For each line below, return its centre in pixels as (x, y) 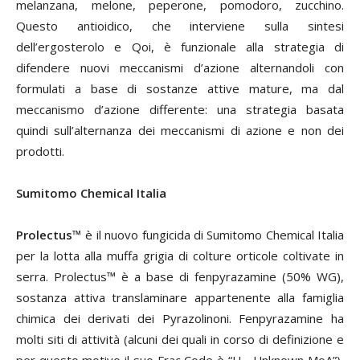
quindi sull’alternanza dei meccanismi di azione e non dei (180, 131)
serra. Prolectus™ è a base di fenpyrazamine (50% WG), (180, 277)
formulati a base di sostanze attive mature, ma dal (180, 89)
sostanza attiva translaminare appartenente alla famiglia (180, 298)
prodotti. (40, 151)
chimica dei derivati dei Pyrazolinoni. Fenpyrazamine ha (180, 319)
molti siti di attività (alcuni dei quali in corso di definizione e (180, 340)
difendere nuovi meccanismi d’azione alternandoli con (180, 68)
